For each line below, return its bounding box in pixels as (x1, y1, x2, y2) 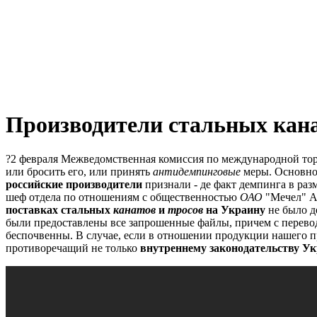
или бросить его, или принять (6, 166, 153, 178)
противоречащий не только (6, 242, 140, 255)
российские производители (6, 178, 142, 191)
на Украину (203, 204, 265, 217)
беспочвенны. (6, 229, 73, 242)
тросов (168, 204, 203, 217)
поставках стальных (6, 204, 113, 217)
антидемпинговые (153, 166, 241, 178)
